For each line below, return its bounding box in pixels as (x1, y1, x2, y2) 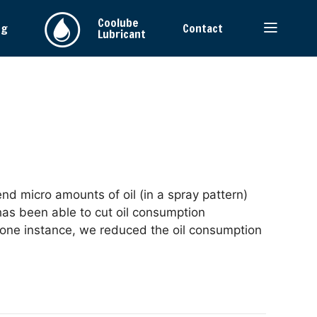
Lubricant (98, 26, 146, 42)
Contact (183, 21, 223, 36)
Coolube (98, 15, 139, 30)
